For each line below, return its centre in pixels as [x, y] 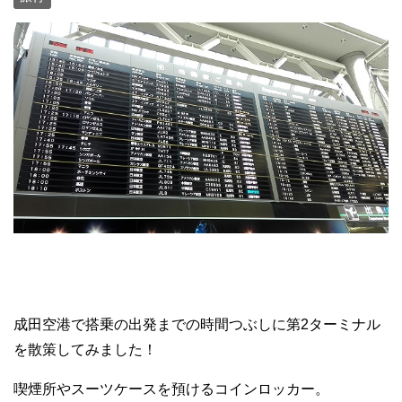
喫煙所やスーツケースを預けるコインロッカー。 [171, 389]
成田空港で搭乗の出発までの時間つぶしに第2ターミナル [197, 324]
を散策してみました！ [85, 349]
